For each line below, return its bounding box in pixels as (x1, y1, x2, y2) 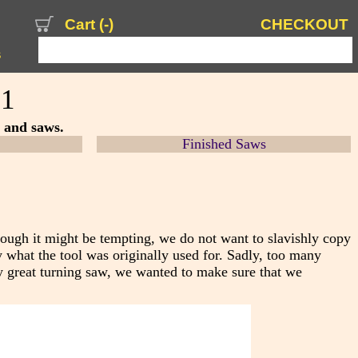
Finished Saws (181, 135, 266, 152)
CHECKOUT (260, 16, 348, 34)
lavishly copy (272, 229, 351, 246)
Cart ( (65, 16, 105, 34)
